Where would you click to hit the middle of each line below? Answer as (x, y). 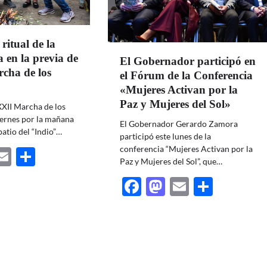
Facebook (182, 187)
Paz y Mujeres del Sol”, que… (171, 162)
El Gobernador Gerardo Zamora (179, 124)
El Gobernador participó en (188, 61)
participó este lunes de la (166, 136)
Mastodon (208, 187)
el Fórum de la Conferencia (187, 76)
